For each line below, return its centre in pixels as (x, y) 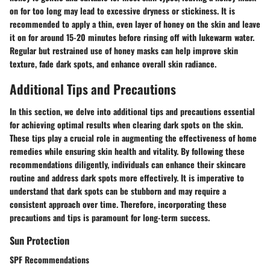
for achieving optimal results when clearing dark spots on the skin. (126, 125)
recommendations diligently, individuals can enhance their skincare (128, 165)
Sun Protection (39, 240)
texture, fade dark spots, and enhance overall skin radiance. (113, 63)
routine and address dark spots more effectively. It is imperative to (127, 178)
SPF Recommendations (49, 259)
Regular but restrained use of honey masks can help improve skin (124, 50)
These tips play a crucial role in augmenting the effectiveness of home (133, 138)
